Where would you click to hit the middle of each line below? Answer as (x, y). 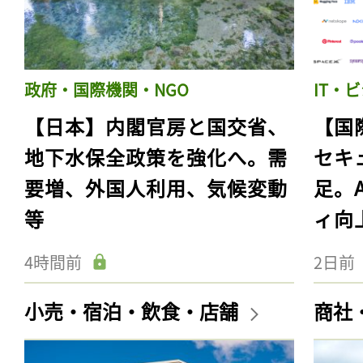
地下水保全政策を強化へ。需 (156, 156)
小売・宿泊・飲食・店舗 (133, 310)
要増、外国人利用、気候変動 (156, 187)
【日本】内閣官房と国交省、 (156, 126)
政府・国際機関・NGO (107, 89)
